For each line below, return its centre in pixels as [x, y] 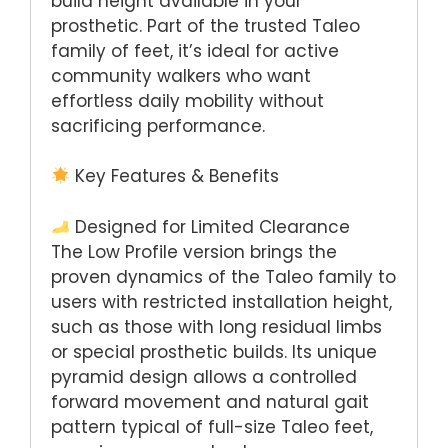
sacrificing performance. [158, 125]
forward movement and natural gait [210, 401]
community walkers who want [181, 75]
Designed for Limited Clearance [210, 226]
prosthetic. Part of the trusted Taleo [205, 25]
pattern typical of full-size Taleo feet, [212, 426]
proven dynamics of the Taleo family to [223, 276]
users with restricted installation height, [221, 301]
